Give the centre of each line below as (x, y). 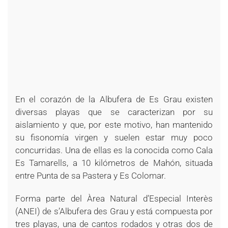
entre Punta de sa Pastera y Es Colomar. (91, 176)
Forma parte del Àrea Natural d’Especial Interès (114, 198)
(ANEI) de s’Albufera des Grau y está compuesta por (114, 211)
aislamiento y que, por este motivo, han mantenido (114, 125)
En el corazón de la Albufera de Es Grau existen (114, 99)
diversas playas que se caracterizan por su (114, 112)
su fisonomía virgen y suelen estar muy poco (114, 137)
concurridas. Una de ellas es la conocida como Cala (114, 150)
